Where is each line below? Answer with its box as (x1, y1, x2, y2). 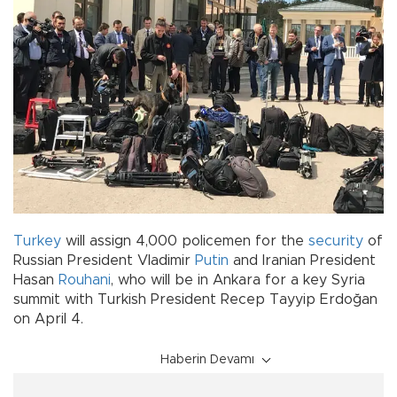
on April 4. (13, 311, 83, 326)
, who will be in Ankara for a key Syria (111, 272, 365, 287)
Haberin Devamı (160, 353, 254, 366)
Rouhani (58, 272, 111, 287)
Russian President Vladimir (13, 253, 195, 268)
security (308, 233, 363, 248)
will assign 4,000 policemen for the (61, 233, 308, 248)
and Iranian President (233, 253, 376, 268)
